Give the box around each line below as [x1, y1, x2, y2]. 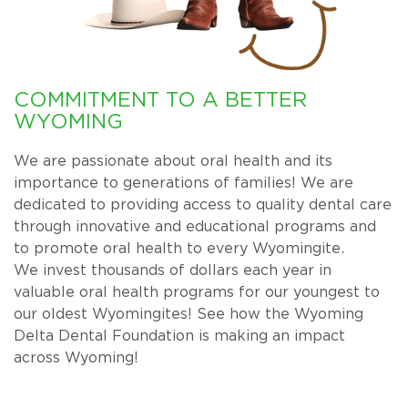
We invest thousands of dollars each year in [14, 261, 331, 280]
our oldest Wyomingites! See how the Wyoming [14, 305, 363, 323]
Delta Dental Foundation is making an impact [14, 327, 345, 345]
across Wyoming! [14, 349, 138, 367]
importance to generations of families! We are [14, 174, 353, 192]
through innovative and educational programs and [14, 218, 376, 236]
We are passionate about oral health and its [14, 152, 332, 170]
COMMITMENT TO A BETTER [14, 87, 307, 112]
